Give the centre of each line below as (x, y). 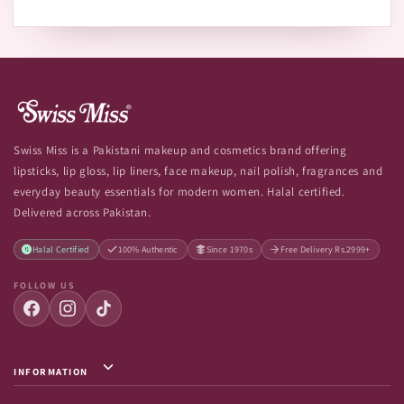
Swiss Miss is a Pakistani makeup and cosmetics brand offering (180, 150)
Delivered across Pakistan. (83, 212)
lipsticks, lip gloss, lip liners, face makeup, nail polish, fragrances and (198, 171)
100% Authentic (148, 249)
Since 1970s (230, 249)
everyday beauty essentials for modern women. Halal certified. (179, 192)
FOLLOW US (45, 285)
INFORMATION (51, 372)
